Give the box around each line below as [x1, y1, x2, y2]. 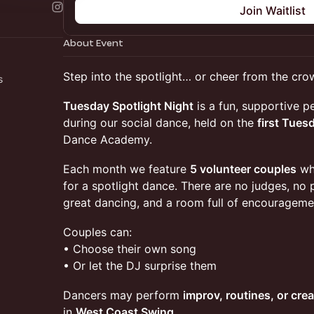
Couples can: [63, 225, 132, 239]
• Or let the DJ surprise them [63, 259, 217, 273]
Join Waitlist [240, 4, 306, 18]
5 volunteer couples [190, 162, 296, 176]
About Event [63, 38, 123, 48]
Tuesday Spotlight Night [63, 99, 193, 113]
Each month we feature [63, 162, 190, 176]
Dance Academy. [63, 132, 152, 146]
